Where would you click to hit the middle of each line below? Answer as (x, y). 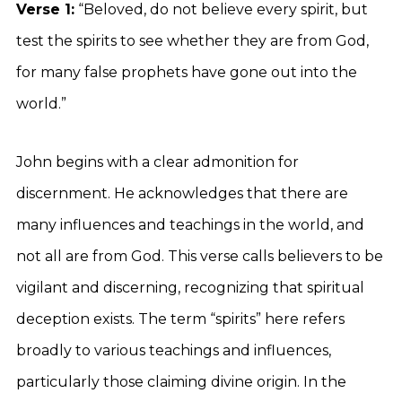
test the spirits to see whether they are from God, (192, 41)
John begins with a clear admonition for (157, 162)
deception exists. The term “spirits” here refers (180, 319)
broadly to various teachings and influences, (174, 350)
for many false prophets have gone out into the (187, 72)
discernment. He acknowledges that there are (182, 193)
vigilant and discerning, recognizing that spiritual (190, 288)
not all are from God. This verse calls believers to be (200, 256)
